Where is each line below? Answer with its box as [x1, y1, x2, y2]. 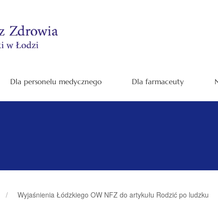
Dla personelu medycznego [10, 76, 102, 86]
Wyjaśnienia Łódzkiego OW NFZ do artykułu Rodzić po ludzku [18, 189, 209, 200]
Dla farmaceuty [132, 76, 184, 86]
